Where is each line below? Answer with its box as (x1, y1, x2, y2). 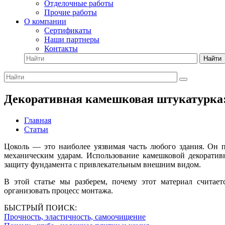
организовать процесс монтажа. (4, 186, 113, 195)
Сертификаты (44, 26, 91, 35)
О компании (24, 17, 66, 26)
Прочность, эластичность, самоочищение (4, 212, 146, 221)
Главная (24, 116, 51, 125)
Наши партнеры (44, 35, 99, 44)
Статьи (24, 125, 48, 134)
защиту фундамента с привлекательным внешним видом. (4, 160, 203, 169)
